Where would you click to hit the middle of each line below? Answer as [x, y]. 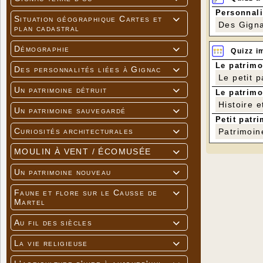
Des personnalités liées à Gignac [88, 70]
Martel [30, 202]
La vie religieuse [51, 243]
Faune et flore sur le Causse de [86, 193]
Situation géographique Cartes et [88, 19]
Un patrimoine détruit [61, 90]
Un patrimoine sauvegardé [70, 111]
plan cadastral [47, 28]
